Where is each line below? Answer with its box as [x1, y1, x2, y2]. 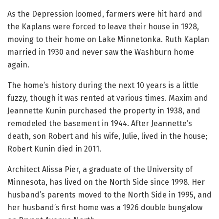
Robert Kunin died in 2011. [7, 144, 101, 154]
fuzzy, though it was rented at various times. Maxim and [7, 93, 208, 103]
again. [7, 60, 29, 70]
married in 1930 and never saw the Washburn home [7, 47, 194, 57]
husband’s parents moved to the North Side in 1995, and [7, 190, 212, 200]
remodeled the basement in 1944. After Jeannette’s [7, 119, 192, 129]
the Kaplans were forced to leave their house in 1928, [7, 22, 199, 32]
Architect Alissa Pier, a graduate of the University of [7, 165, 193, 175]
